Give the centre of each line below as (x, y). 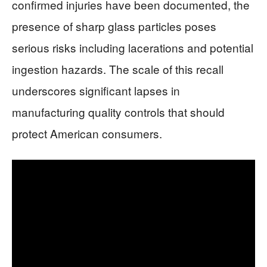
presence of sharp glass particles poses (114, 26)
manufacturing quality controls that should (118, 112)
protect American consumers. (87, 133)
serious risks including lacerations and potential (133, 47)
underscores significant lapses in (96, 90)
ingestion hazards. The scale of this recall (118, 69)
